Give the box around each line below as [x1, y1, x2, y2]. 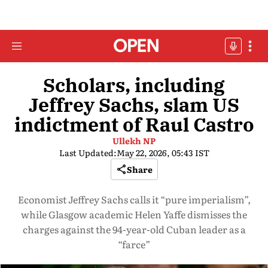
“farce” [118, 237, 150, 251]
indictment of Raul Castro [14, 112, 254, 137]
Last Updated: [59, 147, 117, 159]
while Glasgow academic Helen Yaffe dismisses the [21, 207, 247, 221]
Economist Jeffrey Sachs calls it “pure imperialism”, [17, 192, 251, 206]
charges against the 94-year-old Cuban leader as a [22, 222, 246, 236]
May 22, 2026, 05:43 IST [116, 147, 209, 159]
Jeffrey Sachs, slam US [29, 92, 239, 117]
